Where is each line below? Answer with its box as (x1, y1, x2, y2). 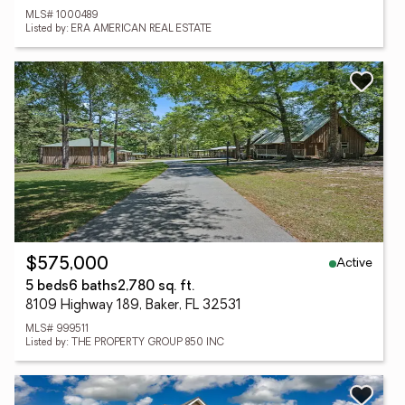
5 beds (25, 280, 69, 294)
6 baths (69, 280, 118, 294)
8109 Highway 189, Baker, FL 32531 (25, 299, 241, 313)
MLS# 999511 (25, 325, 89, 334)
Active (336, 256, 372, 270)
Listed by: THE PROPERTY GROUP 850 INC (25, 338, 224, 348)
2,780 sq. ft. (118, 280, 194, 294)
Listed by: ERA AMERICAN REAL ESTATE (25, 24, 212, 34)
